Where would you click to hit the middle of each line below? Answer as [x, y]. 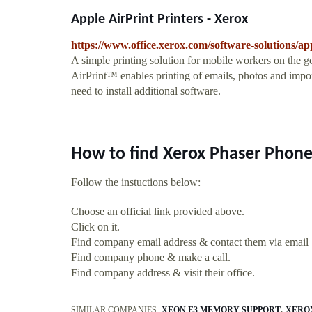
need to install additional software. [146, 91]
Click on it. [95, 226]
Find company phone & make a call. [151, 257]
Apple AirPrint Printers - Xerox [159, 19]
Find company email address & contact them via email [190, 242]
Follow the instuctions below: [136, 182]
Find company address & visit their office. [163, 272]
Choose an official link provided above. [158, 211]
